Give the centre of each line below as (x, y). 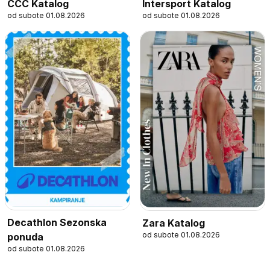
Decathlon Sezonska (57, 223)
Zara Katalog (174, 223)
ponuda (25, 237)
